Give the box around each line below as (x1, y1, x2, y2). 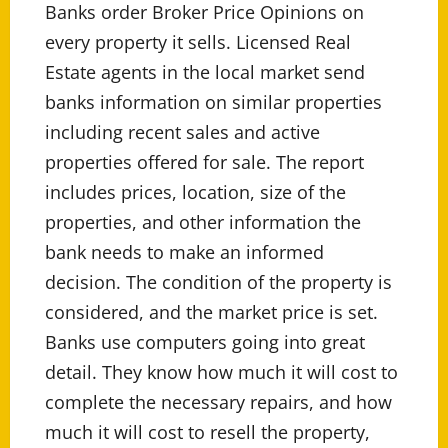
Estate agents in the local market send (45, 60, 365, 85)
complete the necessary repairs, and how (45, 390, 392, 415)
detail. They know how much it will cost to (45, 360, 398, 385)
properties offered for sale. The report (45, 150, 364, 175)
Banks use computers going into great (45, 330, 365, 355)
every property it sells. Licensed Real (45, 30, 351, 55)
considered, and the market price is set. (45, 300, 378, 325)
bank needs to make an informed (45, 240, 324, 265)
